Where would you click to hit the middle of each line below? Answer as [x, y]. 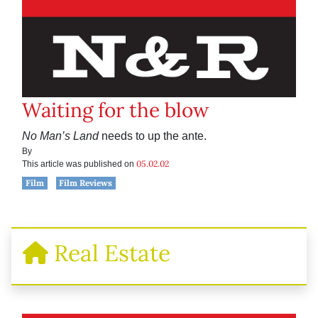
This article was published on [79, 164]
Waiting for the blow [115, 110]
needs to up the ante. [153, 136]
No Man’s [46, 136]
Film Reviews [86, 183]
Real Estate [109, 253]
